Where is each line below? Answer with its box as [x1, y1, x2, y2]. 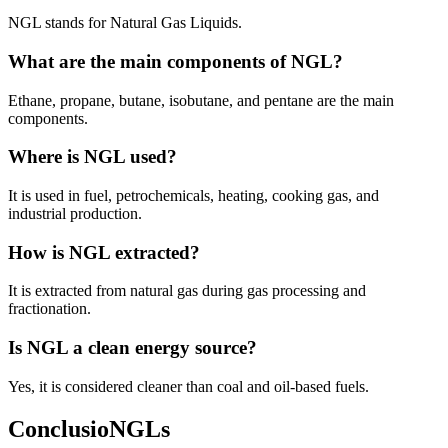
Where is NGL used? [8, 146, 177, 168]
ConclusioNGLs [8, 415, 170, 442]
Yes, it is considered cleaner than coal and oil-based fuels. [8, 377, 369, 395]
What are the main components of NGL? [8, 50, 343, 72]
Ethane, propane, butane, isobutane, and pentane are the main [8, 91, 394, 109]
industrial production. [8, 205, 142, 223]
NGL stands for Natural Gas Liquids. [8, 14, 242, 32]
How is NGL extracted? [8, 241, 200, 263]
